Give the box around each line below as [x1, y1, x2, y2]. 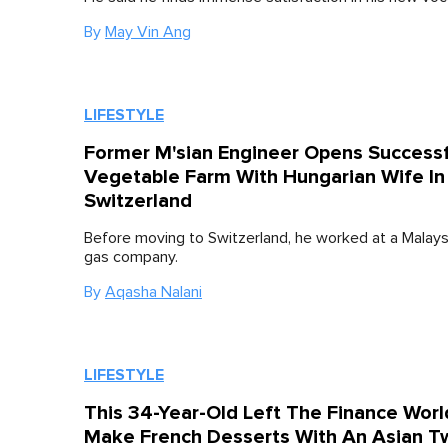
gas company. [84, 249, 178, 266]
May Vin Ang [105, 24, 191, 41]
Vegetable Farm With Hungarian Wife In [84, 165, 445, 190]
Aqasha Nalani [105, 284, 202, 301]
